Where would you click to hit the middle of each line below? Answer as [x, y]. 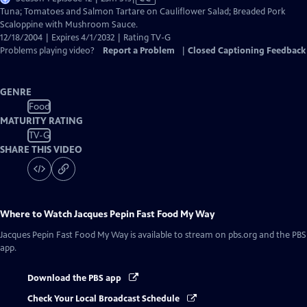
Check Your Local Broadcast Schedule [105, 299]
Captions [148, 37]
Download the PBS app [75, 278]
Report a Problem [139, 51]
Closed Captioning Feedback [247, 51]
